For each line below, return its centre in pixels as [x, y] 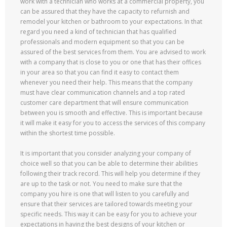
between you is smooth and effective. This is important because [111, 112]
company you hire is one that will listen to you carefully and [105, 194]
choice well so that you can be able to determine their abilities [109, 163]
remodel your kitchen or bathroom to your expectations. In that [111, 21]
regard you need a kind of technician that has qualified [98, 31]
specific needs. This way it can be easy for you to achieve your [109, 214]
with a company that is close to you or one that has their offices [111, 62]
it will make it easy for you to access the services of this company [113, 123]
